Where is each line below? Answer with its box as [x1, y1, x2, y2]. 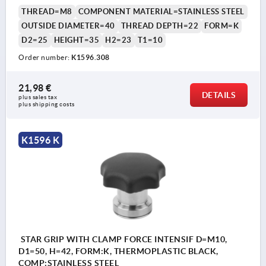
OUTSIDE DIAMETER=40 [21, 21, 115, 30]
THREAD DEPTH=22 [121, 21, 198, 30]
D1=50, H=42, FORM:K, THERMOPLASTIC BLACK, [18, 246, 218, 256]
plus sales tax [18, 93, 59, 100]
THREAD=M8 [21, 7, 72, 16]
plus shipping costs [18, 100, 75, 107]
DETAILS [201, 90, 236, 100]
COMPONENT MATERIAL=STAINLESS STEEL [78, 7, 245, 16]
